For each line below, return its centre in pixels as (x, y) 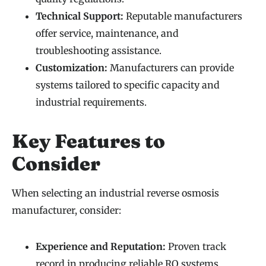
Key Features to (88, 141)
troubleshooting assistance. (99, 51)
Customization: (72, 68)
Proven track (196, 247)
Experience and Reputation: (101, 247)
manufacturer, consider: (66, 210)
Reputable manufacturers (183, 16)
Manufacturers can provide (171, 68)
